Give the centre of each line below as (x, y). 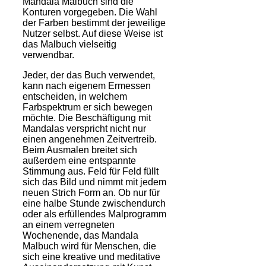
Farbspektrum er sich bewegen (88, 107)
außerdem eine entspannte (79, 161)
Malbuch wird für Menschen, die (89, 246)
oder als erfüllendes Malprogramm (94, 214)
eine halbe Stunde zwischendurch (94, 204)
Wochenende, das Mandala (80, 236)
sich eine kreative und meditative (91, 257)
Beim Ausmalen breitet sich (80, 150)
